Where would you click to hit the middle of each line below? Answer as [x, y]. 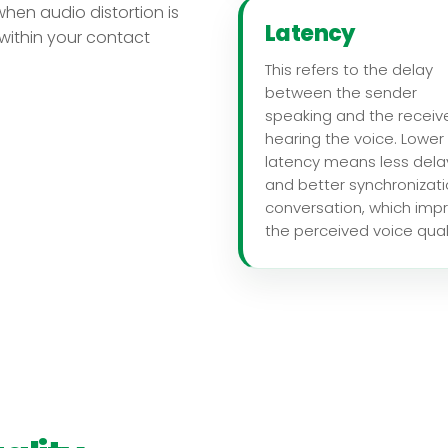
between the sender [341, 92]
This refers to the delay [349, 69]
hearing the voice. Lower [354, 138]
